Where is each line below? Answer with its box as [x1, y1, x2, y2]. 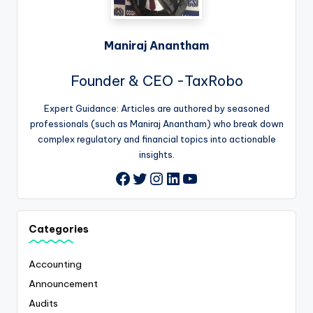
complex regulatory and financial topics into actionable [37, 133, 276, 145]
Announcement [29, 277, 98, 290]
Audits [29, 296, 58, 310]
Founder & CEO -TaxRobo [70, 71, 243, 89]
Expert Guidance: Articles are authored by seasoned [43, 102, 270, 114]
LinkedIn [164, 166, 233, 187]
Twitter [131, 166, 190, 187]
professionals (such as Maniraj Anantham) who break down [29, 117, 284, 129]
